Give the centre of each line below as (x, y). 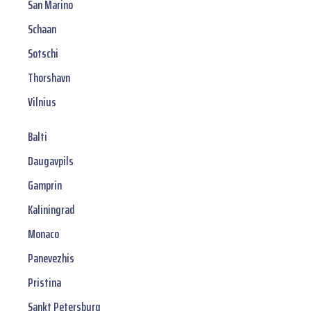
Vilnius (42, 102)
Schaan (42, 30)
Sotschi (43, 54)
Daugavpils (51, 161)
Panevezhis (51, 259)
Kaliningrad (51, 210)
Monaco (43, 234)
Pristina (44, 283)
